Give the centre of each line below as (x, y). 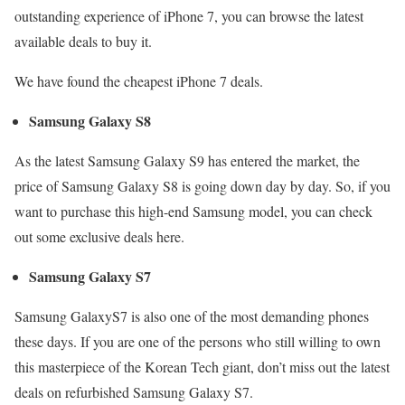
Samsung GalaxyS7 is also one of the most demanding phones (192, 316)
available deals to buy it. (83, 42)
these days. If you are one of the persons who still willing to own (198, 342)
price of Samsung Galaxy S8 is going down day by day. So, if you (202, 186)
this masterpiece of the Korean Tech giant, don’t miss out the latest (202, 367)
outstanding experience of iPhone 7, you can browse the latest (189, 16)
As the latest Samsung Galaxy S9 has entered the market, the (187, 161)
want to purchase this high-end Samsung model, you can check (193, 212)
